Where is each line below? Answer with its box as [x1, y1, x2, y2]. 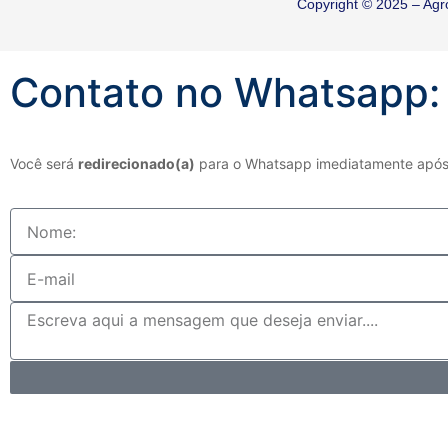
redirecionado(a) [78, 154, 195, 172]
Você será [10, 154, 78, 172]
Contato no [10, 67, 223, 117]
